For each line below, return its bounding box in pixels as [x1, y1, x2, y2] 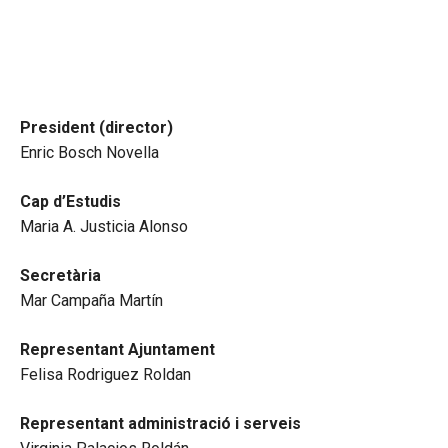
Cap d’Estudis [20, 192, 121, 212]
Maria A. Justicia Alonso [20, 217, 188, 237]
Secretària [20, 266, 101, 286]
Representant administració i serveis [20, 414, 301, 434]
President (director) [20, 118, 173, 138]
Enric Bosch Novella [20, 143, 159, 163]
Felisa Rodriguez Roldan [20, 365, 191, 385]
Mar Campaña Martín [20, 291, 163, 311]
